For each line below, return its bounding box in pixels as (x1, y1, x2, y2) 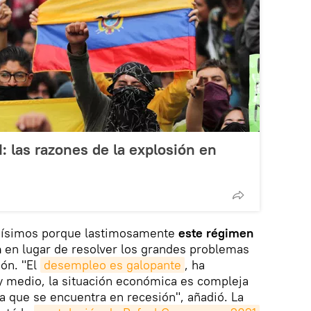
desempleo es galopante (44, 257, 181, 274)
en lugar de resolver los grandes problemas (1, 241, 249, 258)
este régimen (178, 225, 253, 242)
